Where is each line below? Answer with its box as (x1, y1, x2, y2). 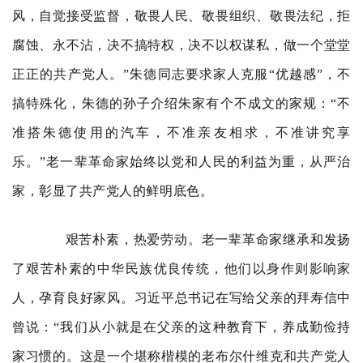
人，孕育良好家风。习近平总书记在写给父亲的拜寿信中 (12, 291, 351, 305)
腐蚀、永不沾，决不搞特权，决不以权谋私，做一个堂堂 (12, 38, 351, 52)
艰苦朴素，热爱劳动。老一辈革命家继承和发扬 (38, 233, 351, 246)
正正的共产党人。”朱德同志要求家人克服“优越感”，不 (12, 67, 351, 81)
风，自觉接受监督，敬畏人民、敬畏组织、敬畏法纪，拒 (12, 9, 351, 23)
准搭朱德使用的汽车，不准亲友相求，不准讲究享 (12, 126, 351, 139)
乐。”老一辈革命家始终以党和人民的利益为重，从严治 (12, 155, 351, 169)
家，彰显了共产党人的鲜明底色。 (12, 184, 214, 198)
